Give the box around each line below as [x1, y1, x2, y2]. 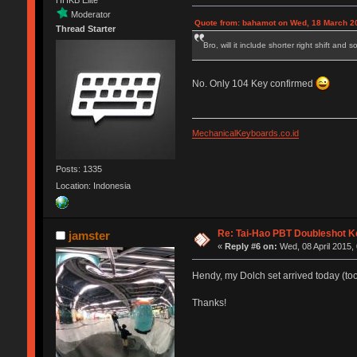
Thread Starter [55, 24, 116, 34]
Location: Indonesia [55, 181, 131, 191]
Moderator [70, 10, 111, 20]
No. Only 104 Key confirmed [191, 78, 316, 90]
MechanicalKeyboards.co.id [191, 127, 299, 138]
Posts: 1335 [55, 163, 102, 174]
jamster [69, 229, 111, 243]
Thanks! [191, 297, 226, 309]
